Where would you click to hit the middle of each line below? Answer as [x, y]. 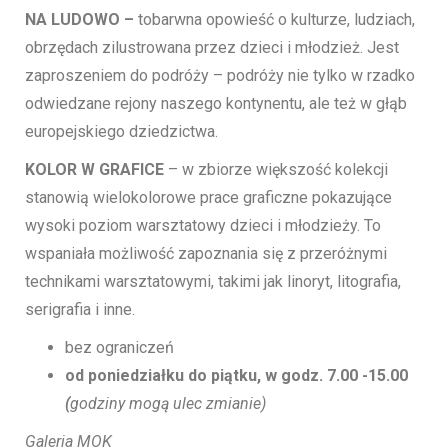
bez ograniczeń [119, 348]
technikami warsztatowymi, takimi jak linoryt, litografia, [213, 282]
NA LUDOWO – [81, 20]
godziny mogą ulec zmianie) [168, 404]
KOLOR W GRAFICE [96, 170]
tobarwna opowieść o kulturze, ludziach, [276, 20]
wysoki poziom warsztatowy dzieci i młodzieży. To [203, 226]
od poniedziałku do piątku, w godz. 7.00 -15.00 [236, 376]
